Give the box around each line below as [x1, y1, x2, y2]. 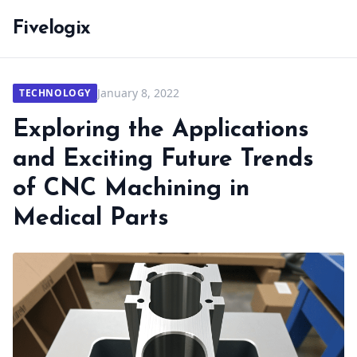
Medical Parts [13, 206, 169, 231]
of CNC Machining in [13, 177, 249, 202]
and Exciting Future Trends [13, 147, 314, 172]
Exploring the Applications [13, 118, 309, 143]
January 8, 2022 [97, 85, 179, 100]
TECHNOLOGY [19, 86, 91, 100]
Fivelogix [13, 19, 91, 38]
